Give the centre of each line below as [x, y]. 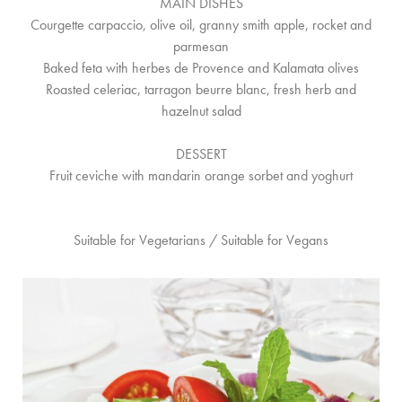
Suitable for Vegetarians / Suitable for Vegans [201, 240]
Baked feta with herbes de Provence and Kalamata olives [201, 68]
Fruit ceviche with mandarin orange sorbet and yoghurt [201, 175]
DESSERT [201, 154]
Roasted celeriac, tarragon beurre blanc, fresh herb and [201, 89]
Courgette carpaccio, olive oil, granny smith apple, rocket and [201, 25]
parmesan [201, 46]
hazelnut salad [201, 111]
